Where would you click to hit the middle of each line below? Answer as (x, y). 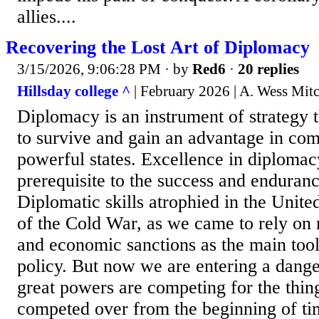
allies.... (47, 16)
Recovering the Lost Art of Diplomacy (158, 47)
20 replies (268, 69)
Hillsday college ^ (74, 91)
